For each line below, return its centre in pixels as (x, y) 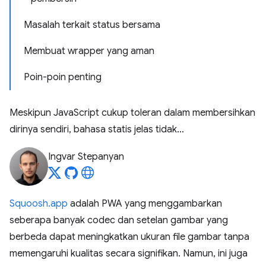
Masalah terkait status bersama (92, 25)
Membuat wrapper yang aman (89, 51)
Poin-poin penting (63, 77)
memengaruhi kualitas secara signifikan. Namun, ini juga (129, 254)
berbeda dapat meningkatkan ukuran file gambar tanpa (129, 237)
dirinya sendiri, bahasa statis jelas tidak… (97, 129)
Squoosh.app (39, 204)
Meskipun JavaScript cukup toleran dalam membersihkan (132, 113)
